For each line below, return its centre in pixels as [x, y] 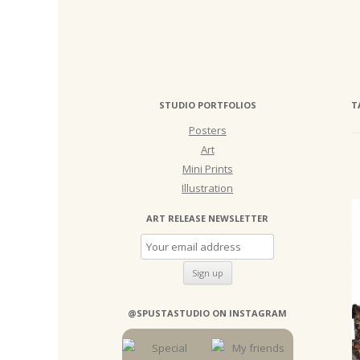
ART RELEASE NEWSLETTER [208, 218]
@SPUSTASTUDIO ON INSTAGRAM [208, 313]
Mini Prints [207, 169]
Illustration [208, 188]
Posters [207, 130]
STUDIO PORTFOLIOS [207, 105]
